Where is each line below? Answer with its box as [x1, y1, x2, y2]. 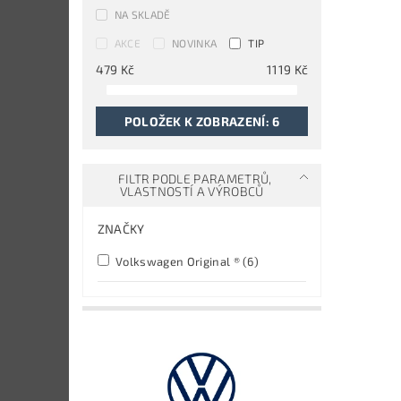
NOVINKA [172, 37, 218, 50]
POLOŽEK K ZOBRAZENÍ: [124, 114, 273, 130]
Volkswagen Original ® [112, 254, 243, 269]
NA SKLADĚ [114, 8, 171, 21]
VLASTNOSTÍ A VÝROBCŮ [120, 183, 267, 200]
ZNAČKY [97, 221, 145, 237]
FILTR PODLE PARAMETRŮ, [117, 171, 272, 187]
